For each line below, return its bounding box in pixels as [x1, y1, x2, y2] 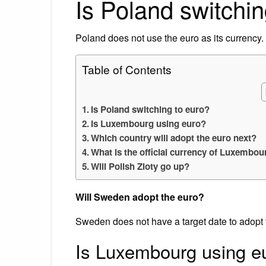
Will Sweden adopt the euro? [75, 189, 204, 204]
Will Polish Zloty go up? [91, 159, 190, 173]
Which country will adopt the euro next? [91, 131, 257, 144]
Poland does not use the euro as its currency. [75, 30, 264, 45]
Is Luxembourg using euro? [91, 116, 207, 130]
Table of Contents [82, 61, 172, 77]
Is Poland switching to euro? [91, 102, 210, 116]
